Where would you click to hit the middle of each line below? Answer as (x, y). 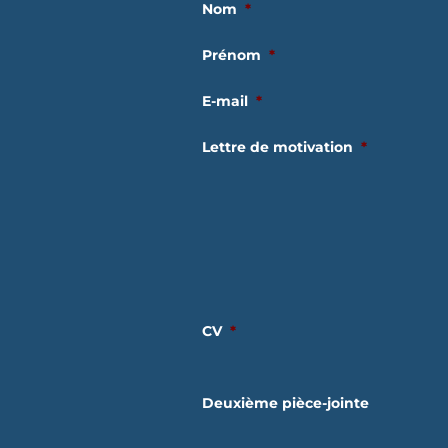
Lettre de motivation (277, 146)
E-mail (224, 100)
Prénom (231, 54)
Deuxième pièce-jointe (285, 402)
